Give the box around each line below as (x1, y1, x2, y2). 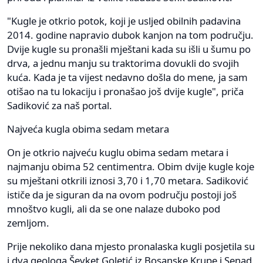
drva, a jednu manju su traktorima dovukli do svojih (7, 56, 239, 70)
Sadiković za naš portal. (7, 99, 112, 113)
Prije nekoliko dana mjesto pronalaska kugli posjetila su (7, 240, 255, 254)
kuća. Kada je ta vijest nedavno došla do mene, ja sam (7, 70, 248, 85)
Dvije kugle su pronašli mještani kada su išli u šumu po (7, 42, 251, 56)
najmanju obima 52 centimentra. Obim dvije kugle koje (7, 160, 254, 174)
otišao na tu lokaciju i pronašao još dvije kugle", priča (7, 85, 244, 99)
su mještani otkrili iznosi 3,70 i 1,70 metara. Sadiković (7, 174, 248, 188)
